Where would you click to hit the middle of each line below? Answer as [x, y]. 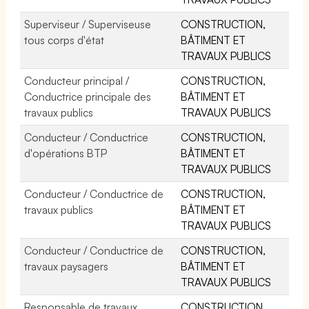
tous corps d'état [64, 40]
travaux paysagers [67, 266]
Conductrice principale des [88, 96]
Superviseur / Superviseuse [88, 24]
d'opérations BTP [66, 153]
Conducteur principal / [77, 80]
